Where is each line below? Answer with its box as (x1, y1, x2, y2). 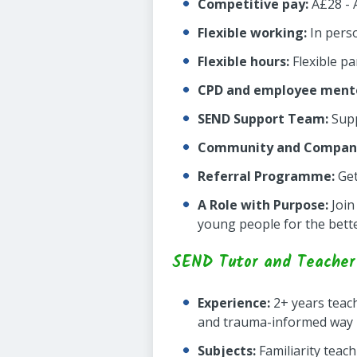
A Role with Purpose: (198, 196, 328, 214)
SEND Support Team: (198, 110, 328, 127)
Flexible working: (198, 24, 307, 41)
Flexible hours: (198, 53, 289, 70)
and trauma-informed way (198, 313, 353, 331)
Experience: (198, 294, 270, 312)
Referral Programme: (198, 167, 335, 185)
